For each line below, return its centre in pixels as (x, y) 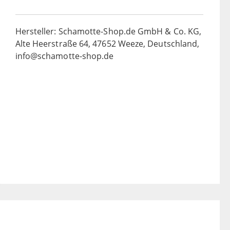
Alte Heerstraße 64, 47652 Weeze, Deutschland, (107, 44)
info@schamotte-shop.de (64, 56)
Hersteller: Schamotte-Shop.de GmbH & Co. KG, (108, 32)
